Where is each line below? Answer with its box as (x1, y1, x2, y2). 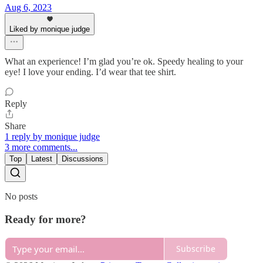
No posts (5, 191, 38, 202)
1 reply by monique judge (5, 131, 100, 142)
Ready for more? (5, 213, 86, 225)
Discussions (62, 154, 103, 164)
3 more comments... (5, 142, 77, 153)
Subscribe (176, 243, 215, 254)
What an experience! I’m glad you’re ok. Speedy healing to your (5, 56, 243, 67)
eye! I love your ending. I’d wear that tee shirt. (5, 67, 176, 77)
